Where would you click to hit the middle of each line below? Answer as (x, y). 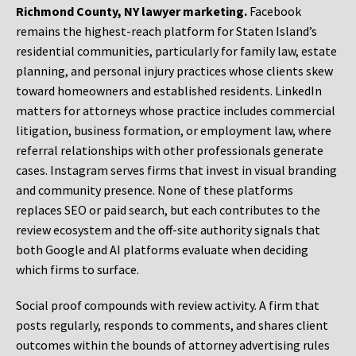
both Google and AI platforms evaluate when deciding (162, 250)
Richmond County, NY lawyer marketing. (132, 12)
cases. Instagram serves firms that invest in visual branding (176, 170)
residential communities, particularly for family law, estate (176, 51)
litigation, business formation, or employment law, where (174, 131)
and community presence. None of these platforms (155, 190)
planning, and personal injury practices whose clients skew (174, 71)
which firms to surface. (77, 270)
